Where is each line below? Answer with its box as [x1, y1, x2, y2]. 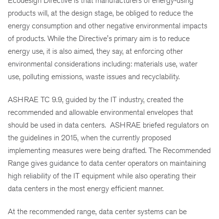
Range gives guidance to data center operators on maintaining [8, 158, 206, 168]
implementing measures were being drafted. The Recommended [8, 145, 211, 155]
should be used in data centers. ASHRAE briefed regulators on [8, 120, 209, 130]
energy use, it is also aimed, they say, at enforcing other [8, 46, 183, 56]
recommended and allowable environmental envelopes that [8, 107, 193, 117]
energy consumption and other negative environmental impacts [8, 21, 207, 31]
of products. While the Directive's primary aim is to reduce [8, 34, 190, 44]
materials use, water [132, 59, 197, 69]
